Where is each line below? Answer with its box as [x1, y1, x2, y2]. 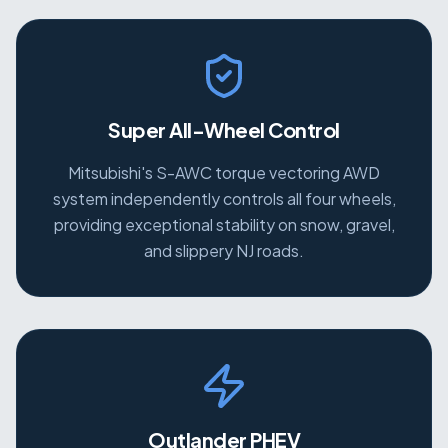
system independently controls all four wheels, [52, 188, 396, 210]
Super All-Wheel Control [108, 117, 340, 143]
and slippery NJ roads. [144, 240, 304, 262]
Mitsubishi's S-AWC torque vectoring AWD [68, 162, 380, 184]
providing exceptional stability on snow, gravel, [53, 214, 395, 236]
